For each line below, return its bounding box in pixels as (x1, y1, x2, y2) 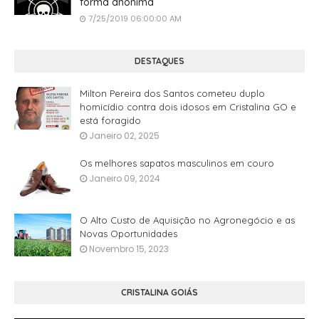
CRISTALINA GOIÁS (121, 286, 198, 298)
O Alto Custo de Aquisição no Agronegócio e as (80, 214, 295, 226)
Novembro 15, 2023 (89, 242, 169, 255)
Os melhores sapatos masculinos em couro (80, 157, 274, 169)
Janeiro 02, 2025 (89, 129, 159, 142)
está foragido (80, 114, 141, 126)
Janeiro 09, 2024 (89, 172, 160, 184)
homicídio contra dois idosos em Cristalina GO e (80, 100, 296, 113)
